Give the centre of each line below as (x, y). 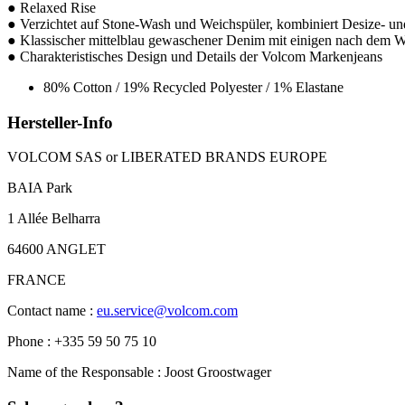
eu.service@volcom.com (167, 311)
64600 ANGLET (57, 250)
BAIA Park (42, 188)
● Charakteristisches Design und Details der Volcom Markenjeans (195, 56)
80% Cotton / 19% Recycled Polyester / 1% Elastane (193, 87)
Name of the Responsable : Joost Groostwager (139, 372)
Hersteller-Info (60, 122)
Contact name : (52, 311)
